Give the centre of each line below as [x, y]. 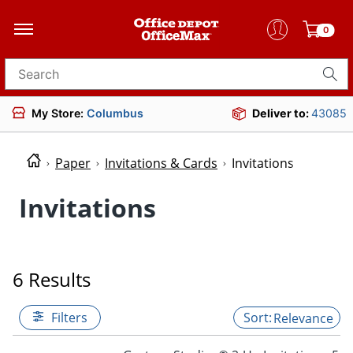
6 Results [52, 279]
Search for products [65, 79]
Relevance [303, 318]
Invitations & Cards [161, 163]
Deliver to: [282, 113]
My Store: [59, 113]
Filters [69, 317]
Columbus [115, 113]
